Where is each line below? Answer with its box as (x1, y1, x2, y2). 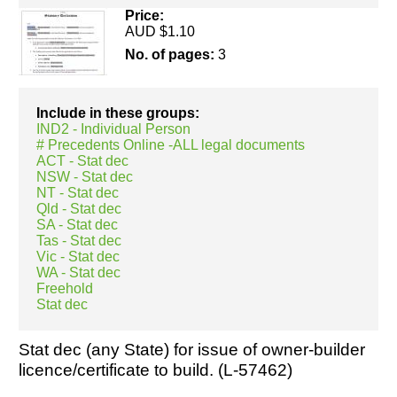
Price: (125, 7, 167, 23)
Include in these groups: (36, 105, 203, 121)
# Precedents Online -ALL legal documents (36, 136, 305, 152)
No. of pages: (125, 46, 218, 62)
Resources (35, 47, 122, 70)
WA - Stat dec (36, 264, 121, 280)
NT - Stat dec (36, 184, 119, 200)
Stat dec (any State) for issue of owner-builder (19, 339, 365, 359)
